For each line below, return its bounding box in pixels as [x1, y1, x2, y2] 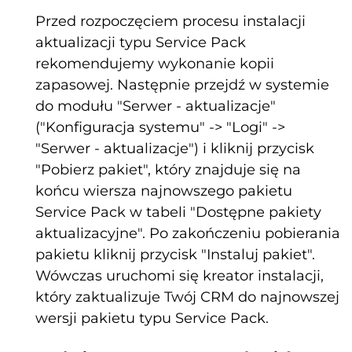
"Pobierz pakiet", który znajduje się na [35, 161, 301, 179]
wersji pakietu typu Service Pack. [35, 310, 269, 328]
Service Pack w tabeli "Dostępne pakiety [35, 203, 321, 222]
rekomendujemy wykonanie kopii [35, 55, 274, 73]
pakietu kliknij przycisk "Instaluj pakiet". [35, 246, 315, 264]
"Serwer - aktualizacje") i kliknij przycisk [35, 140, 314, 158]
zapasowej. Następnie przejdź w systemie [35, 76, 329, 94]
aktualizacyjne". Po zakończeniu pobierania [35, 225, 340, 243]
